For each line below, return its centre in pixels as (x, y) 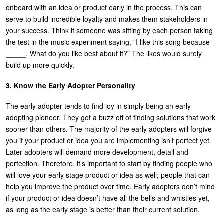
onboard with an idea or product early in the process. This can (104, 7)
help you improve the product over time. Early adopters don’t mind (110, 186)
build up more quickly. (40, 65)
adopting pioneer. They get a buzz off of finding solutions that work (111, 117)
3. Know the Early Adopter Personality (71, 85)
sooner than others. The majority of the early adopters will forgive (109, 129)
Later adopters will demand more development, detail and (97, 152)
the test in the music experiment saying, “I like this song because (108, 42)
